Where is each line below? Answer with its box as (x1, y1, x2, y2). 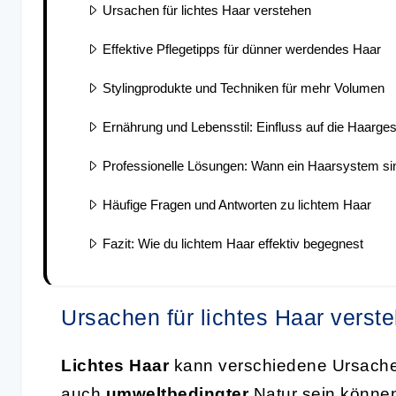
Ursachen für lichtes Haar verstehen (103, 2, 311, 18)
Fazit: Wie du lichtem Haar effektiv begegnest (103, 235, 363, 251)
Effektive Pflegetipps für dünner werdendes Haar (103, 41, 381, 57)
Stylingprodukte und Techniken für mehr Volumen (103, 80, 385, 95)
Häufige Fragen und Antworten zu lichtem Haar (103, 196, 371, 212)
